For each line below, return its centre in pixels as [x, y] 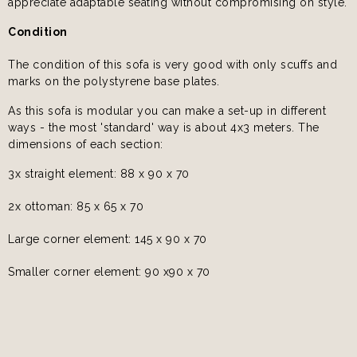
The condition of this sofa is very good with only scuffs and [173, 64]
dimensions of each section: [87, 144]
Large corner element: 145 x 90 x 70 [108, 239]
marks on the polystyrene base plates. [114, 81]
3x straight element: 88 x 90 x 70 [99, 173]
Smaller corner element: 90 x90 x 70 [109, 271]
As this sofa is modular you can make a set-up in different [167, 110]
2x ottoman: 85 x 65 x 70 [76, 206]
